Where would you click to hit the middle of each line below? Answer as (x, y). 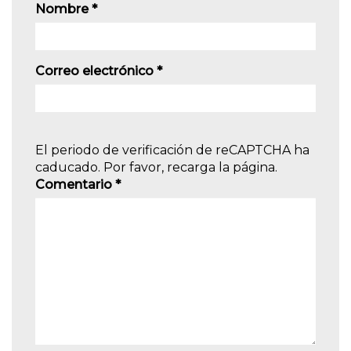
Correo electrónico (96, 71)
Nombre (63, 9)
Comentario (75, 185)
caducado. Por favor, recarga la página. (156, 168)
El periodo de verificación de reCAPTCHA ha (172, 150)
